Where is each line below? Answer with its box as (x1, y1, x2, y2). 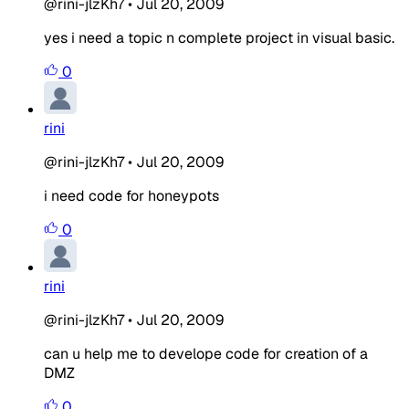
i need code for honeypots (44, 185, 219, 205)
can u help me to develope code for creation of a (44, 343, 368, 363)
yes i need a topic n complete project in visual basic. (44, 27, 394, 47)
